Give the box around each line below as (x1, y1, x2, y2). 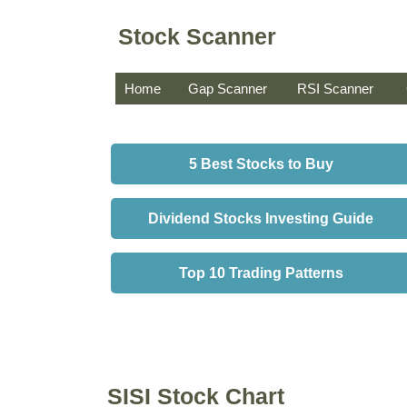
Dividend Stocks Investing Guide (148, 211, 373, 226)
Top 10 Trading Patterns (178, 265, 343, 281)
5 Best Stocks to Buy (188, 156, 333, 172)
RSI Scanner (297, 81, 373, 96)
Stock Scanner (118, 23, 276, 49)
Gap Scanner (188, 81, 267, 96)
